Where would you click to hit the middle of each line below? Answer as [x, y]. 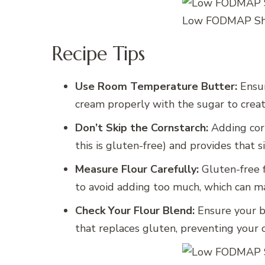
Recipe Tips [98, 54]
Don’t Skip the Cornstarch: [142, 128]
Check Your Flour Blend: [135, 211]
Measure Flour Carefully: [137, 169]
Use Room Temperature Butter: [156, 87]
